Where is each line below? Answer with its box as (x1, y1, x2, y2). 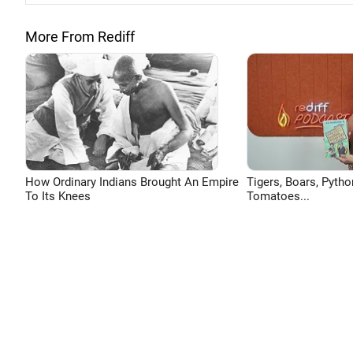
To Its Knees (25, 189, 91, 203)
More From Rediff (25, 28, 135, 45)
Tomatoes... (246, 189, 310, 203)
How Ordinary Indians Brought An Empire (25, 175, 239, 189)
